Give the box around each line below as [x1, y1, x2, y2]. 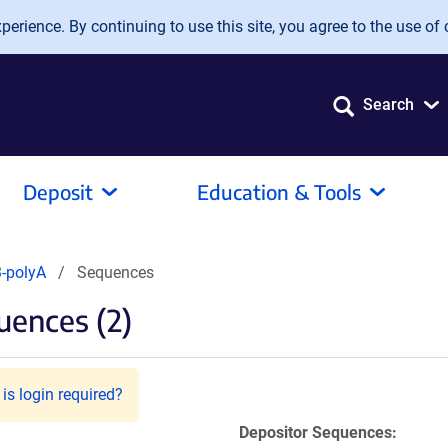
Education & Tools [197, 179, 361, 204]
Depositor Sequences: [239, 423, 397, 442]
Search [363, 95, 414, 114]
